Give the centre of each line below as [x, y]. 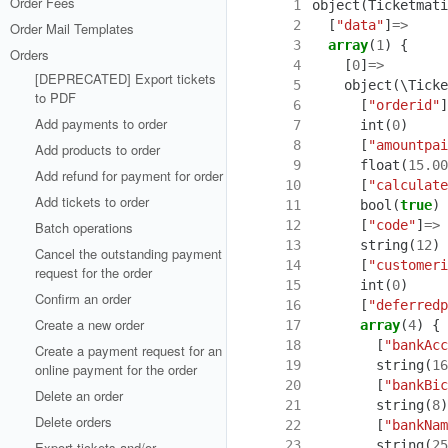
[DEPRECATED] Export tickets [125, 78]
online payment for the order [116, 369]
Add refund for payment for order [129, 175]
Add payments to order [101, 123]
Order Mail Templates [72, 28]
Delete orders [73, 421]
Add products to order [97, 149]
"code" [391, 224]
